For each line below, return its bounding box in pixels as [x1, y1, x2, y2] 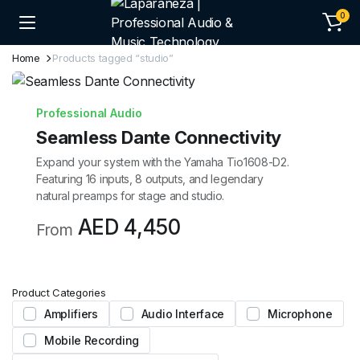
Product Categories [12, 286, 106, 299]
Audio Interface [141, 307, 225, 321]
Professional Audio [36, 106, 142, 120]
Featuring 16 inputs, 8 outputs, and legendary [36, 172, 264, 186]
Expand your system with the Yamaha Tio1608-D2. [36, 155, 289, 169]
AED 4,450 [77, 215, 181, 239]
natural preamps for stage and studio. [36, 189, 225, 202]
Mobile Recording [44, 333, 139, 347]
